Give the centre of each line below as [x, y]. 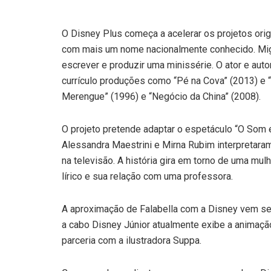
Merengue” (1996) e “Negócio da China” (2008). [161, 96]
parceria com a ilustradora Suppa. [132, 240]
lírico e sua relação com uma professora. [147, 176]
